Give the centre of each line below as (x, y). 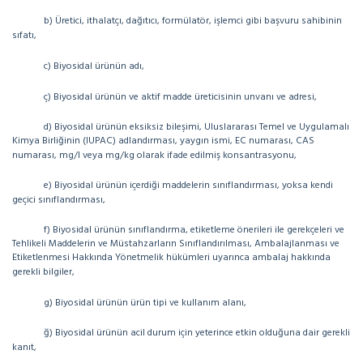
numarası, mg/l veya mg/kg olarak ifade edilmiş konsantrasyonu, (154, 156)
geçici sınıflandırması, (59, 200)
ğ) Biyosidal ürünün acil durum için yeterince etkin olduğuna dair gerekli (197, 333)
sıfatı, (24, 36)
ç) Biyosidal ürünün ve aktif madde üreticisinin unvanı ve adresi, (180, 97)
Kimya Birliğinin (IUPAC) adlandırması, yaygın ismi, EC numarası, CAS (163, 141)
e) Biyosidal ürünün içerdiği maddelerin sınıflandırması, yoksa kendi (188, 186)
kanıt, (24, 348)
